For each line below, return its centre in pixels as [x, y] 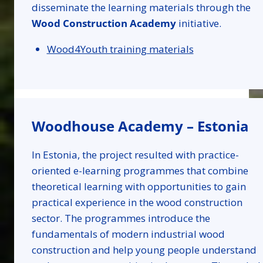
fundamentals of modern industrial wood [128, 234]
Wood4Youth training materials [120, 49]
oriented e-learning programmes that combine [140, 171]
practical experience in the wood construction [137, 203]
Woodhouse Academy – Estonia [140, 126]
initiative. [199, 23]
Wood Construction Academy [104, 23]
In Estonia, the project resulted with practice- [135, 155]
